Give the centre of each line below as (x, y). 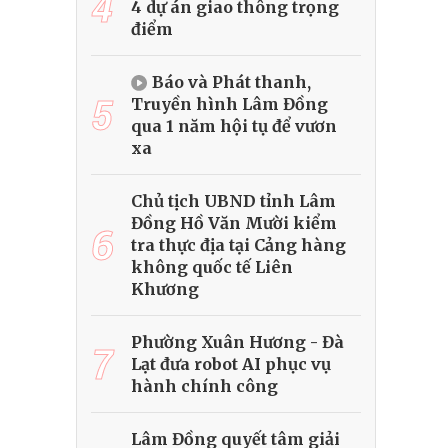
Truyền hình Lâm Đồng (229, 104)
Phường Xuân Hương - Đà (237, 342)
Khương (165, 289)
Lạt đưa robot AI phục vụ (231, 364)
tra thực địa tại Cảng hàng (238, 245)
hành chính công (204, 386)
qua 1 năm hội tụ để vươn (234, 126)
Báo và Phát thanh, (231, 82)
